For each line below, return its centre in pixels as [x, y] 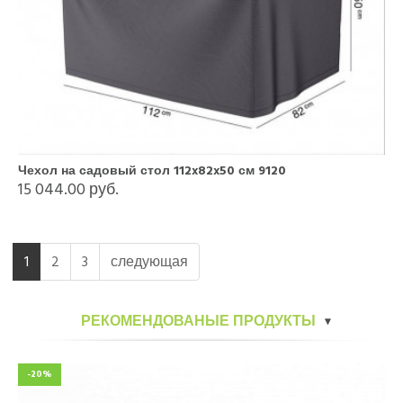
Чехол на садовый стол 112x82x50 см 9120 [152, 170]
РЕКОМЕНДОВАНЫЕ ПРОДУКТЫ [198, 321]
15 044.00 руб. [68, 189]
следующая [149, 261]
